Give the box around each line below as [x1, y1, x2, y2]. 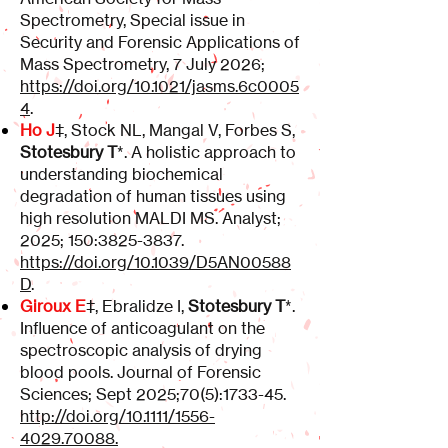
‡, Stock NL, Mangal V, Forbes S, [55, 120, 295, 140]
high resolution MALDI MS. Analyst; [20, 208, 281, 228]
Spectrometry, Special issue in [20, 10, 245, 30]
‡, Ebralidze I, [86, 296, 188, 316]
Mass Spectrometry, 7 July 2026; [20, 54, 265, 74]
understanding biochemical [20, 164, 223, 184]
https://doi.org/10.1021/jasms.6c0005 [20, 76, 299, 96]
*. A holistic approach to [117, 142, 296, 162]
